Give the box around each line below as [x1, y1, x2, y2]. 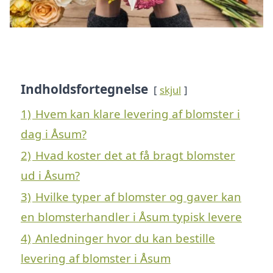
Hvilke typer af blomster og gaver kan [35, 189, 241, 205]
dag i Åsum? [21, 126, 87, 142]
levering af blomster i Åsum [21, 250, 171, 266]
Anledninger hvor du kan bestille [35, 230, 215, 246]
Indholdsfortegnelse [21, 80, 148, 98]
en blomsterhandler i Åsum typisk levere [21, 209, 242, 225]
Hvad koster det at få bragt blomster [35, 147, 235, 163]
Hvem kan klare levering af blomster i [35, 106, 240, 122]
